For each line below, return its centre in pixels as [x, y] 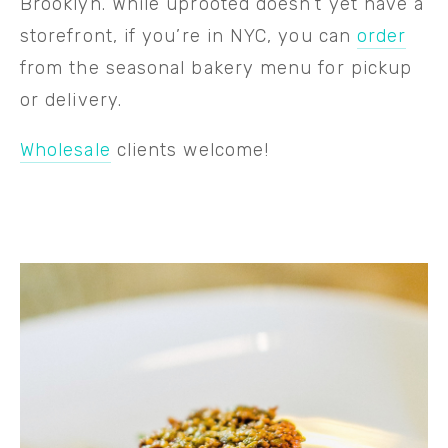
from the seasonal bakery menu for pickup [216, 67]
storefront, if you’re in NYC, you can [189, 35]
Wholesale [65, 149]
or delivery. [71, 99]
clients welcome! [190, 149]
